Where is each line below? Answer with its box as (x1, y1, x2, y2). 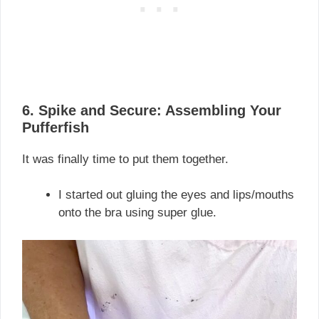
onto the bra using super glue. (58, 206, 216, 220)
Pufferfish (22, 119, 89, 135)
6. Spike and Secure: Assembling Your (22, 102, 281, 118)
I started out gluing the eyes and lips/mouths (58, 188, 294, 202)
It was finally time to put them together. (22, 152, 229, 166)
